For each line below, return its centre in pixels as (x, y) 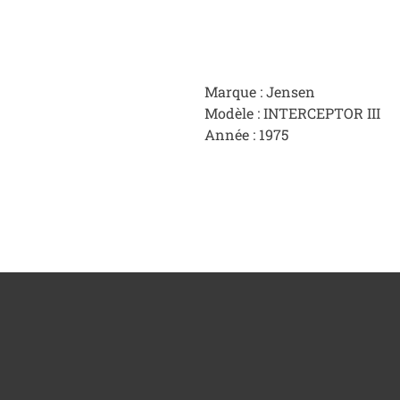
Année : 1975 (246, 135)
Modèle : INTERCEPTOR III (292, 113)
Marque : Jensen (260, 92)
